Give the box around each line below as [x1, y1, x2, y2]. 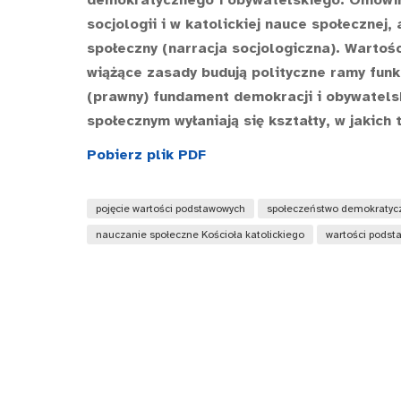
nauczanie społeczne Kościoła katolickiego [96, 227, 304, 241]
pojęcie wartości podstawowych [96, 201, 245, 215]
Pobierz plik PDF [87, 146, 206, 165]
